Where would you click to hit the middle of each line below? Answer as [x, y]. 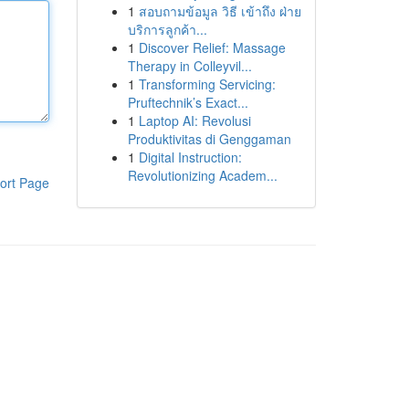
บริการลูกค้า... [167, 29]
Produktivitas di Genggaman [209, 139]
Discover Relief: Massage [212, 47]
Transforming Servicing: [207, 84]
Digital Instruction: [190, 157]
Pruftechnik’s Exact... [188, 102]
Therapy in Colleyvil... [189, 66]
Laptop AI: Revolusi [194, 121]
